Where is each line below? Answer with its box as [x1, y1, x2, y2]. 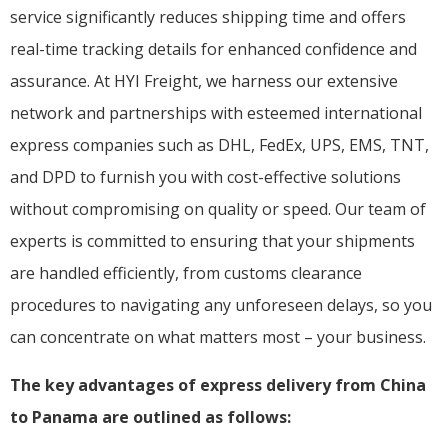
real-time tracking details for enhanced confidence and [10, 37, 417, 60]
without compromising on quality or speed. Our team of [10, 197, 426, 220]
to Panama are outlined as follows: [10, 405, 291, 428]
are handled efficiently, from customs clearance [10, 261, 362, 284]
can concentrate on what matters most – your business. [10, 325, 426, 348]
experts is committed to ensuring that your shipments [10, 229, 415, 252]
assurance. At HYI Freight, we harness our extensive [10, 69, 398, 92]
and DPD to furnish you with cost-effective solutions [10, 165, 401, 188]
